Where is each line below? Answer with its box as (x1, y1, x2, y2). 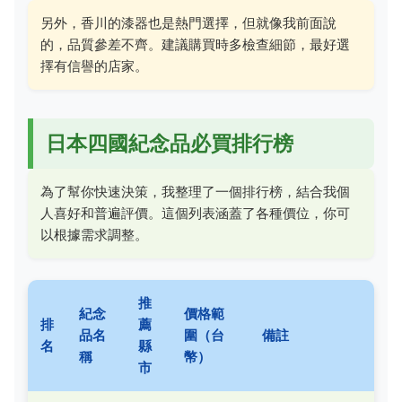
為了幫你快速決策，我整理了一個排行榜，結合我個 (40, 182, 350, 200)
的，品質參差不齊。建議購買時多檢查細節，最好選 (40, 35, 350, 53)
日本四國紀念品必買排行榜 (46, 130, 293, 155)
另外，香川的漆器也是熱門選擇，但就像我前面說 (40, 13, 336, 31)
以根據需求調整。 (40, 225, 148, 243)
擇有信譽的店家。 (40, 57, 148, 74)
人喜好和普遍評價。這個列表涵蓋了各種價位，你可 (40, 204, 350, 222)
